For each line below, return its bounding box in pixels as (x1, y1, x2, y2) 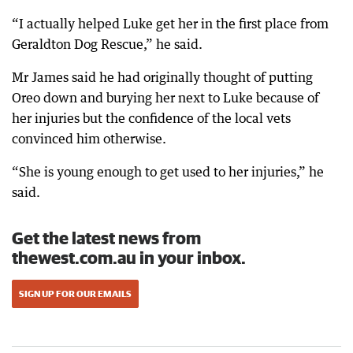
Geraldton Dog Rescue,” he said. (12, 36, 203, 53)
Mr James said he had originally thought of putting (12, 69, 313, 86)
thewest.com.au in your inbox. (12, 247, 246, 268)
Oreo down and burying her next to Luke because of (12, 90, 319, 106)
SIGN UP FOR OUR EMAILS (19, 288, 132, 299)
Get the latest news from (12, 228, 201, 248)
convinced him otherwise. (12, 131, 166, 147)
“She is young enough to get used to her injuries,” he (12, 164, 324, 180)
